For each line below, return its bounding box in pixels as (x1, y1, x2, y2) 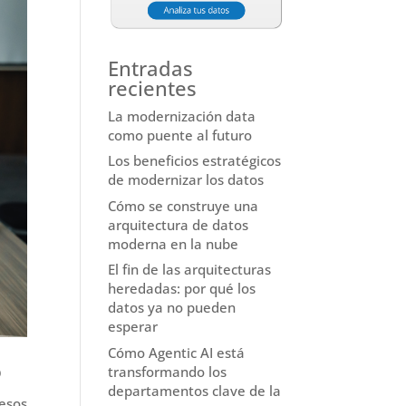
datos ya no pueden (108, 298, 237, 317)
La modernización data (108, 106, 256, 125)
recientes (108, 73, 198, 101)
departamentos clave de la (108, 381, 282, 400)
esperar (108, 317, 159, 336)
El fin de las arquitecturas (108, 260, 272, 279)
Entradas (108, 53, 194, 82)
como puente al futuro (108, 125, 253, 144)
